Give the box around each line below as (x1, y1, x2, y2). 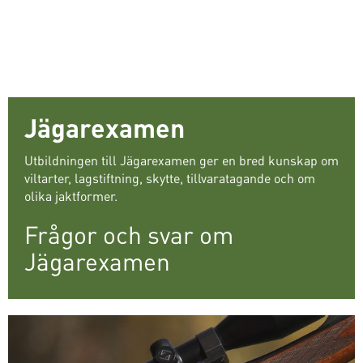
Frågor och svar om (24, 219, 233, 250)
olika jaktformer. (24, 187, 117, 204)
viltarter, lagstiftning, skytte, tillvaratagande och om (24, 169, 315, 186)
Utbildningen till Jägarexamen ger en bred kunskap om (24, 152, 339, 169)
